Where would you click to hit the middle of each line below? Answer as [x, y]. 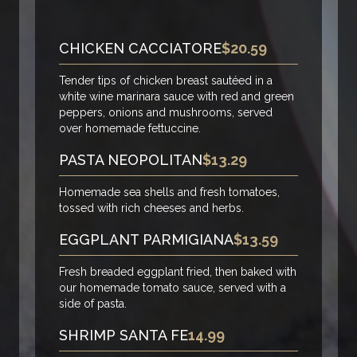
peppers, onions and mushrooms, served [166, 113]
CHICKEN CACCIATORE [140, 49]
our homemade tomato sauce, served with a [173, 288]
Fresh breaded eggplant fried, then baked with [178, 272]
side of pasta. [93, 304]
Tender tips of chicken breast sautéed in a [166, 81]
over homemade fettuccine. [130, 129]
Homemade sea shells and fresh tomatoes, [169, 192]
